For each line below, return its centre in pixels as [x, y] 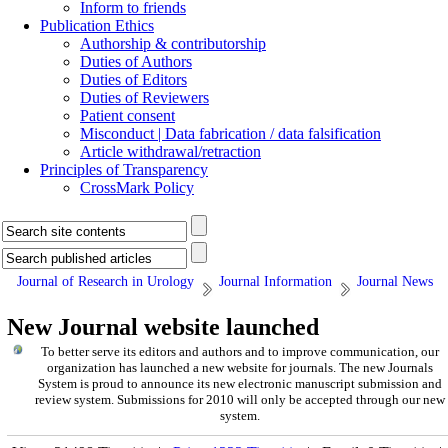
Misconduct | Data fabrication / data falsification [230, 133]
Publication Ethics [97, 25]
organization [82, 367]
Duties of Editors [133, 79]
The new [361, 367]
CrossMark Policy [137, 187]
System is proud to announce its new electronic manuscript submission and [239, 383]
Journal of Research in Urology [105, 281]
